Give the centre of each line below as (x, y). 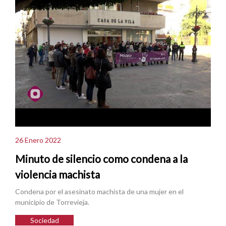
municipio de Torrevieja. (52, 202)
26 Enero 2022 (38, 140)
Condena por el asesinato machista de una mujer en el (99, 191)
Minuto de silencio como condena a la (101, 159)
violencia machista (58, 175)
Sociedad (44, 220)
